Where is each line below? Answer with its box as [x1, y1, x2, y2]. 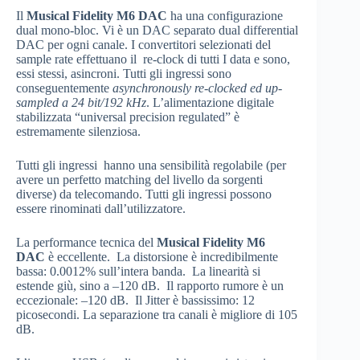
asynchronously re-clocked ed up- [112, 81, 282, 96]
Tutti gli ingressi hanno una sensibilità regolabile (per [16, 158, 286, 173]
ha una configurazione [167, 9, 283, 23]
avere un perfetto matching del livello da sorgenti [16, 173, 263, 187]
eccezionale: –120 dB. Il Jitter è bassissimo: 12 [16, 293, 255, 308]
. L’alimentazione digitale [146, 96, 274, 110]
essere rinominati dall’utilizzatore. [16, 202, 186, 216]
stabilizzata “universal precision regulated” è [16, 110, 239, 125]
